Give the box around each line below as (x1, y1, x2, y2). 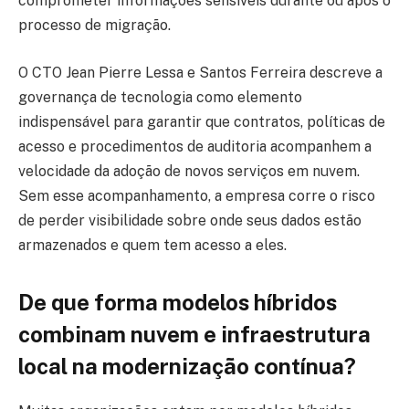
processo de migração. (18, 16, 171, 35)
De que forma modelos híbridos (18, 289, 337, 316)
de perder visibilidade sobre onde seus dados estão (18, 211, 362, 229)
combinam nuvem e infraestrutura (18, 321, 371, 348)
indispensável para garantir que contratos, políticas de (18, 112, 385, 131)
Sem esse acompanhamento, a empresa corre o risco (18, 186, 375, 204)
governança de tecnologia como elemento (18, 88, 302, 106)
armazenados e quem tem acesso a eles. (18, 236, 287, 254)
